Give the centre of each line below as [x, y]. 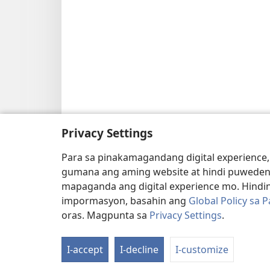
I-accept [85, 250]
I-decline [139, 250]
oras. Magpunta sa [105, 215]
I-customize [202, 250]
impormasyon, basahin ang [125, 201]
